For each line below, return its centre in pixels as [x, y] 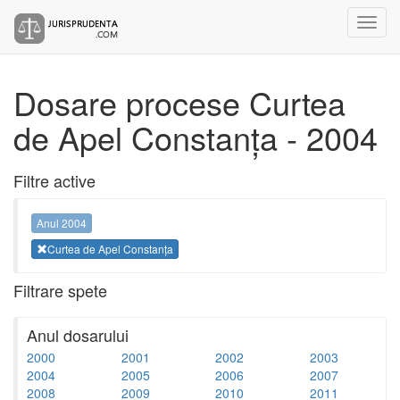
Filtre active [54, 180]
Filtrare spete [60, 290]
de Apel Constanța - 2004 [196, 137]
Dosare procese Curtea [179, 102]
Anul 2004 [62, 223]
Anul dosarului [78, 334]
